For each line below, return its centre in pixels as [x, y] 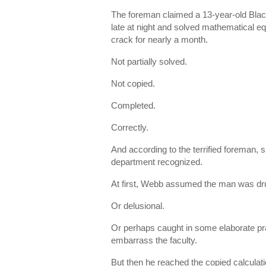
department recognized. [157, 162]
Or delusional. [138, 206]
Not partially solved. [149, 61]
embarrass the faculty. [154, 240]
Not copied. [133, 83]
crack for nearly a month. [159, 39]
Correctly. [130, 127]
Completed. [133, 105]
